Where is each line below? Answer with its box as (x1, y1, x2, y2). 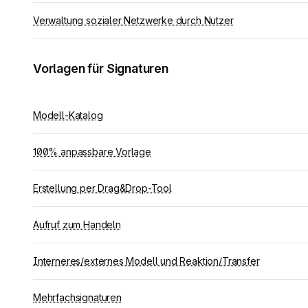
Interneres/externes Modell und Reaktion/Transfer (33, 255, 260, 267)
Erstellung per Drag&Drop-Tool (33, 182, 172, 194)
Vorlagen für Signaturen (33, 61, 168, 76)
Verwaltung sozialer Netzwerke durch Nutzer (33, 14, 234, 26)
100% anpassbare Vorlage (33, 146, 151, 157)
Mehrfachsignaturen (33, 291, 122, 303)
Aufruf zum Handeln (33, 219, 121, 230)
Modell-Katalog (33, 109, 103, 121)
